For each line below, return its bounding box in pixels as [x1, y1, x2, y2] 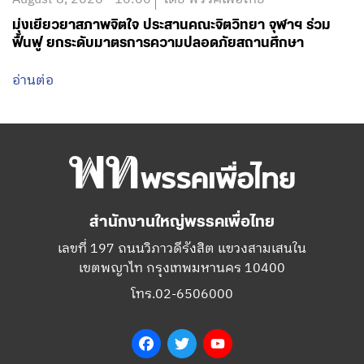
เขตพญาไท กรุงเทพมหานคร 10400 [79, 258, 285, 280]
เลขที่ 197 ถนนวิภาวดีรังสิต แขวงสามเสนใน [58, 238, 306, 261]
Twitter [197, 332, 238, 355]
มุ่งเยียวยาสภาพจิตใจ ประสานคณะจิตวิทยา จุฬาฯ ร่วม [12, 19, 331, 32]
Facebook [161, 332, 217, 355]
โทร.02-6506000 [131, 284, 233, 306]
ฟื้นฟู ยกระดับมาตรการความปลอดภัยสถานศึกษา [12, 37, 304, 50]
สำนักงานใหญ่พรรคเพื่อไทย [89, 215, 275, 231]
